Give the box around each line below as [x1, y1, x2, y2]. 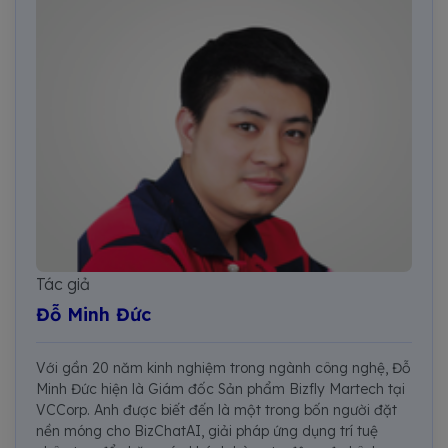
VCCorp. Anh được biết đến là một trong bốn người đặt [36, 400, 397, 419]
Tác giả [36, 273, 90, 294]
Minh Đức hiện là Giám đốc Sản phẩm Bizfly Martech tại [36, 379, 405, 398]
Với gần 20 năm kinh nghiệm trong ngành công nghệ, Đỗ [36, 358, 411, 377]
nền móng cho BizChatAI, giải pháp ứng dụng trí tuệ [36, 421, 378, 440]
